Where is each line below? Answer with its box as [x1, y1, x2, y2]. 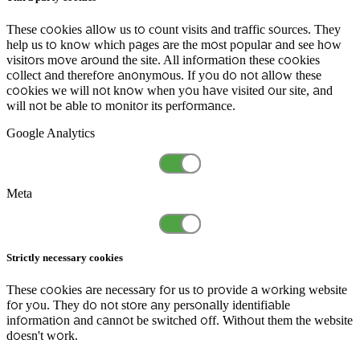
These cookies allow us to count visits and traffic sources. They [6, 22, 341, 36]
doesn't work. [6, 329, 78, 343]
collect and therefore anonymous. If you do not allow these [6, 67, 321, 82]
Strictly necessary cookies [6, 252, 123, 264]
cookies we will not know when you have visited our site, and [6, 83, 333, 97]
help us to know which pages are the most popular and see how [6, 37, 342, 51]
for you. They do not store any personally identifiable [6, 298, 290, 313]
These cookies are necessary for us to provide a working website [6, 283, 347, 297]
